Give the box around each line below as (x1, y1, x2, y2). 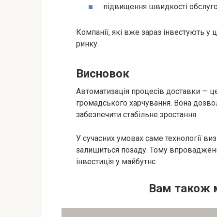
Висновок (76, 66, 129, 80)
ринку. (76, 39, 99, 48)
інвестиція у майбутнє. (76, 156, 157, 166)
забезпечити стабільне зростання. (76, 109, 198, 119)
